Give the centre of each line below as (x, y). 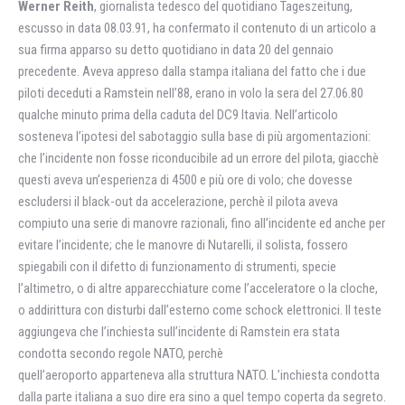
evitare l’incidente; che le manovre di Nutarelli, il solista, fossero (183, 245)
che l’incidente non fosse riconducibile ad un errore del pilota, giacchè (198, 158)
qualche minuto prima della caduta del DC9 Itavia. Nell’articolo (178, 115)
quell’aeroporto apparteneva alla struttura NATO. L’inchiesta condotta (199, 375)
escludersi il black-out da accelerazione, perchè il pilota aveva (178, 202)
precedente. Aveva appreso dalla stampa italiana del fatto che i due (192, 71)
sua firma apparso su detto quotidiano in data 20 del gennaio (176, 50)
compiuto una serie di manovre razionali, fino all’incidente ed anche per (202, 223)
